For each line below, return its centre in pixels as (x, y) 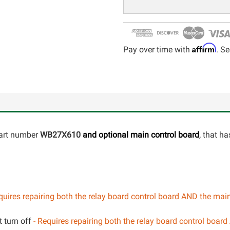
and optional (107, 135)
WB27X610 (60, 135)
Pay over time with (158, 50)
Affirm (204, 48)
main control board (165, 135)
